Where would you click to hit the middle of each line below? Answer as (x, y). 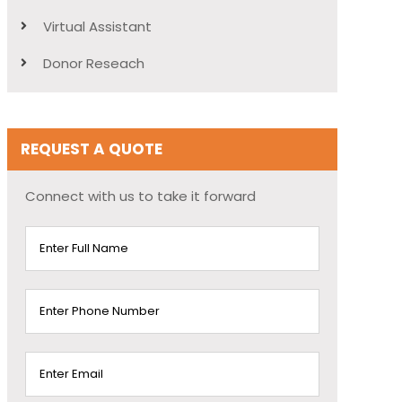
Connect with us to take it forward (140, 196)
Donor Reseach (93, 63)
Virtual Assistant (97, 26)
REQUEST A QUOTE (91, 149)
